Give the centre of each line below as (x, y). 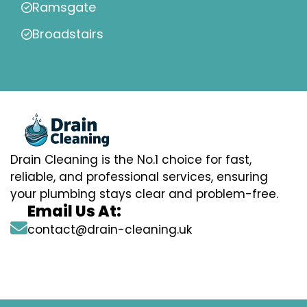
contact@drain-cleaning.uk (110, 230)
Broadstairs (68, 34)
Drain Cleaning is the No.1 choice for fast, (131, 160)
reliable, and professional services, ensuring (139, 177)
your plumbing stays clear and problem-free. (144, 194)
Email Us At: (74, 212)
